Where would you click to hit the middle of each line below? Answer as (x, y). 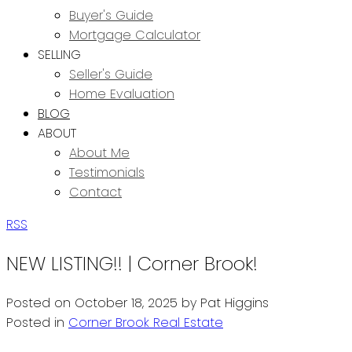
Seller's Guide (111, 74)
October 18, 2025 (126, 302)
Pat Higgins (235, 302)
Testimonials (107, 172)
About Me (99, 153)
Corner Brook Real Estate (146, 322)
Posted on (40, 302)
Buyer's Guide (111, 15)
